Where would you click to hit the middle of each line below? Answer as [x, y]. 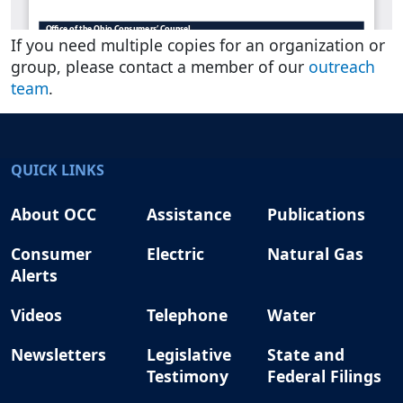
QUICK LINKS [58, 170]
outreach [342, 67]
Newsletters [58, 355]
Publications [316, 215]
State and [306, 355]
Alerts [34, 276]
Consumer [51, 254]
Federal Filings [324, 376]
